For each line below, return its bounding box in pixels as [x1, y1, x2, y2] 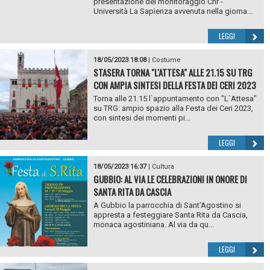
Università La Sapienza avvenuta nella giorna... [93, 7, 253, 16]
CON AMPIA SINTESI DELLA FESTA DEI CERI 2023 [93, 78, 256, 92]
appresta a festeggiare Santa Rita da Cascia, [93, 210, 248, 220]
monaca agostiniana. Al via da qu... [93, 220, 214, 230]
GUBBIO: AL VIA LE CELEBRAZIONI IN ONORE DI [93, 172, 247, 186]
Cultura [151, 163, 174, 171]
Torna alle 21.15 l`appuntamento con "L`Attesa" [93, 94, 257, 104]
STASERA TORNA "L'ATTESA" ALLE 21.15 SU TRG [93, 66, 253, 80]
